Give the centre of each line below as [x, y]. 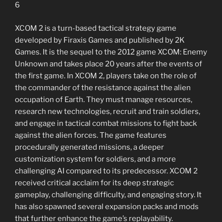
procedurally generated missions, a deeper [89, 147]
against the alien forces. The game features [91, 135]
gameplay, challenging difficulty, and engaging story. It [108, 194]
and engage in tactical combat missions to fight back [106, 123]
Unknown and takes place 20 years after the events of [109, 64]
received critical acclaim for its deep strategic [94, 183]
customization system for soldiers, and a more [95, 159]
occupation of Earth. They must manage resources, [104, 99]
